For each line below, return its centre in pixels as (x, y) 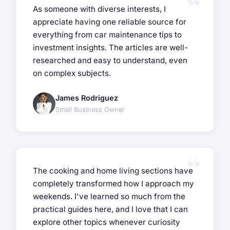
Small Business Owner (90, 110)
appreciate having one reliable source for (110, 22)
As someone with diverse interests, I (99, 9)
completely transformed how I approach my (113, 184)
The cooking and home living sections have (113, 171)
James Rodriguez (87, 98)
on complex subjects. (72, 73)
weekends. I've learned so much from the (109, 197)
